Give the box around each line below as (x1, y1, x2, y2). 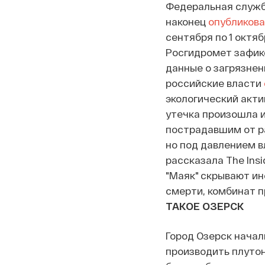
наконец (165, 15, 208, 27)
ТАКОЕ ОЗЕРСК (165, 200, 244, 212)
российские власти (165, 77, 264, 89)
